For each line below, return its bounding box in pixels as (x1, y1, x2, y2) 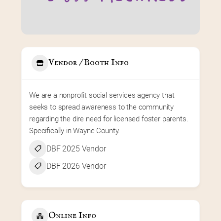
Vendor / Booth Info (48, 57, 129, 69)
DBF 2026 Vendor (46, 161, 106, 171)
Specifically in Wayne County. (29, 126, 120, 135)
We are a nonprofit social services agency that (29, 90, 175, 100)
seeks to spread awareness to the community (29, 102, 174, 111)
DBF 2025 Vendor (46, 144, 106, 153)
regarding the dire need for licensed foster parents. (29, 114, 188, 123)
